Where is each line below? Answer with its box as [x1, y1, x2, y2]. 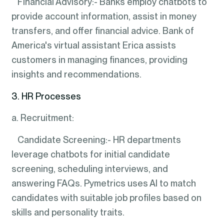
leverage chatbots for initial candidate [11, 148, 170, 159]
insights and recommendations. [11, 69, 141, 80]
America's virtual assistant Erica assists [11, 40, 176, 51]
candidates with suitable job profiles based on [11, 192, 201, 203]
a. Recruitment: [11, 112, 74, 123]
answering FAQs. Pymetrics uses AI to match [11, 177, 196, 188]
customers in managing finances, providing [11, 54, 187, 65]
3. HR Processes [11, 90, 81, 101]
